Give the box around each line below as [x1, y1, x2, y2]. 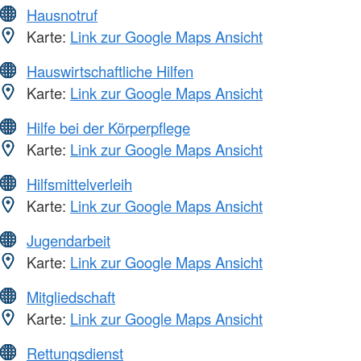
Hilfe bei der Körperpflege [27, 117, 190, 139]
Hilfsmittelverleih [27, 173, 132, 195]
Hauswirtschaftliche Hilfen [27, 60, 193, 82]
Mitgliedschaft [27, 286, 115, 308]
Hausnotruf [27, 4, 98, 26]
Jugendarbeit [27, 230, 110, 251]
